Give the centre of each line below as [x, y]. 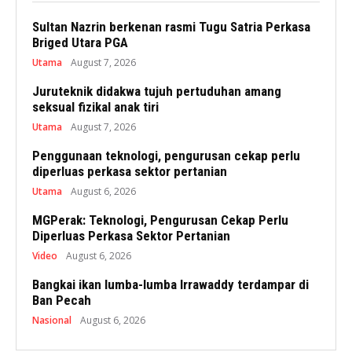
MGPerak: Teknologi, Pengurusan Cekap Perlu [160, 220]
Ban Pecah [62, 301]
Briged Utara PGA [80, 43]
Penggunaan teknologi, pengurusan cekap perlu [166, 156]
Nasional [52, 321]
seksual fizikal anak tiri [95, 107]
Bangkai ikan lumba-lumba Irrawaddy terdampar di [170, 285]
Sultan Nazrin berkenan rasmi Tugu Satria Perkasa [171, 27]
